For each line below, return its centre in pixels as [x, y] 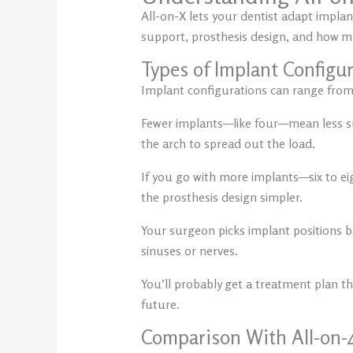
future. [160, 305]
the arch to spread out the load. [228, 144]
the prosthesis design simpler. [221, 197]
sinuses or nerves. [189, 251]
